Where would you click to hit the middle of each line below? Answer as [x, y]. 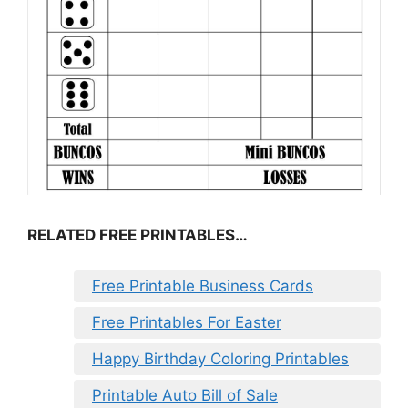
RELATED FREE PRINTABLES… [138, 235]
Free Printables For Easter [187, 322]
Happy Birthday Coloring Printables [220, 358]
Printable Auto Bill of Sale [185, 395]
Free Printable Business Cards [203, 286]
